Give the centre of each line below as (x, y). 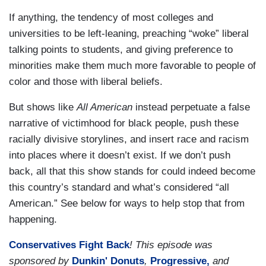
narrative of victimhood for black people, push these (124, 123)
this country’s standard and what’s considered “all (119, 188)
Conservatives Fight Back (69, 245)
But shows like (43, 107)
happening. (33, 220)
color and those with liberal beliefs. (86, 82)
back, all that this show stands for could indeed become (132, 172)
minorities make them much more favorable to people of (132, 66)
